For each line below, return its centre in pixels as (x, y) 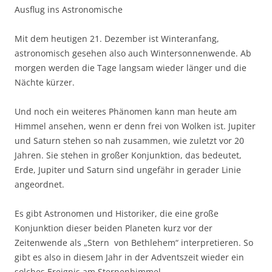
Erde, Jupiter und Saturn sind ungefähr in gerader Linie (128, 170)
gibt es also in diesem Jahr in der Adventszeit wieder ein (129, 257)
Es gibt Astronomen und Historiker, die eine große (117, 214)
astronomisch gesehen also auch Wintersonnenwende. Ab (133, 53)
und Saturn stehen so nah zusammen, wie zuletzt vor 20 (129, 141)
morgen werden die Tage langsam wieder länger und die (131, 68)
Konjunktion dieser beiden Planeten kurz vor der (114, 228)
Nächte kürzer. (45, 83)
